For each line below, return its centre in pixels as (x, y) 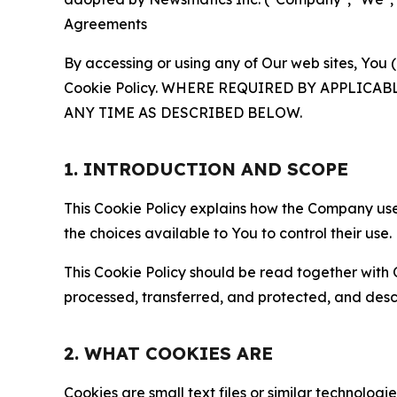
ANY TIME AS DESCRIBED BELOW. (183, 113)
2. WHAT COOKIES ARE (168, 354)
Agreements (105, 24)
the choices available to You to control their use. (228, 234)
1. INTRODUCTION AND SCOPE (206, 169)
